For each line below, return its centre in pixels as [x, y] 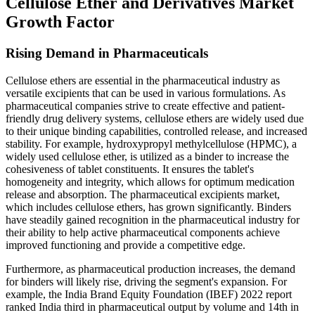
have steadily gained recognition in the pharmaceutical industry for [153, 219]
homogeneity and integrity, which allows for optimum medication [150, 181]
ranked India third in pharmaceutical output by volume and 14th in [152, 307]
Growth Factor [60, 21]
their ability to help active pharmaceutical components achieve [143, 232]
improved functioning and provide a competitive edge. [126, 245]
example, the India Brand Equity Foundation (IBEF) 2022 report [149, 294]
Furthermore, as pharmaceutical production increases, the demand [150, 269]
